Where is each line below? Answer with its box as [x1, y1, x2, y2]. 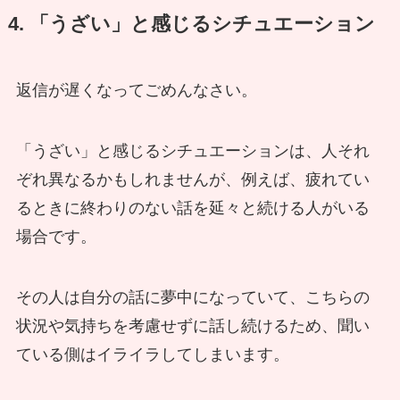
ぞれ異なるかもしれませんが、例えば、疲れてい [15, 171, 370, 189]
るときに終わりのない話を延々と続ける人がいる [15, 199, 370, 218]
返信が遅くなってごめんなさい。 [15, 81, 257, 100]
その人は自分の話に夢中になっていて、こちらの [15, 287, 370, 306]
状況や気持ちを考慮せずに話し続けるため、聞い [15, 316, 370, 335]
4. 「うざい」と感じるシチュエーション [7, 13, 375, 36]
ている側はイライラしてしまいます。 [15, 345, 289, 363]
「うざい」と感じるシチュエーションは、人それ [15, 142, 370, 161]
